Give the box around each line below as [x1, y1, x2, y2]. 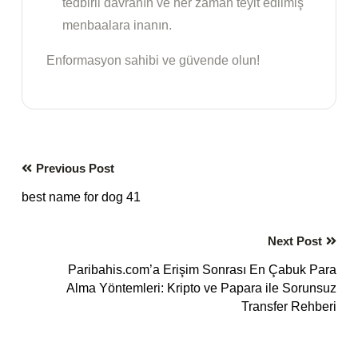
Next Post [268, 234, 322, 249]
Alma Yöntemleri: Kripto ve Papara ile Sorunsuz [66, 281, 336, 296]
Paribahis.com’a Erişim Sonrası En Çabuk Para [68, 263, 336, 277]
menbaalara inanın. [62, 18, 172, 33]
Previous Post [36, 161, 114, 176]
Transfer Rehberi [241, 300, 336, 314]
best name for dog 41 [22, 190, 141, 205]
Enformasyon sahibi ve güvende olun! [46, 54, 260, 68]
